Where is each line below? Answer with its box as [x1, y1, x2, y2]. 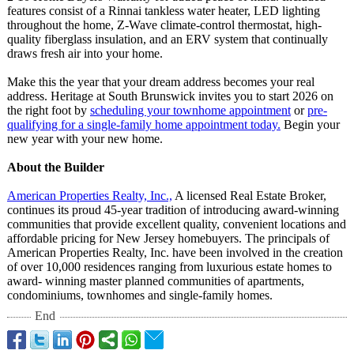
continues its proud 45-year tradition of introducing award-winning [7, 203, 339, 217]
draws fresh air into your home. [7, 47, 163, 60]
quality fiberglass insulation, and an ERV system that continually [7, 32, 328, 46]
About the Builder [7, 160, 104, 174]
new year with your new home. [7, 132, 163, 145]
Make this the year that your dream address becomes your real [7, 75, 314, 88]
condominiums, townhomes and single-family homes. [7, 288, 273, 302]
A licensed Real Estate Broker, [172, 189, 326, 202]
